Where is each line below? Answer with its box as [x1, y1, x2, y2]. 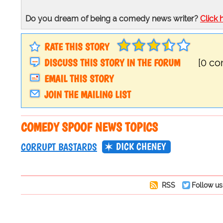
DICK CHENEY [116, 140, 166, 153]
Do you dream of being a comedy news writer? [25, 14, 200, 24]
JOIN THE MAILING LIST [44, 89, 131, 101]
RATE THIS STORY [44, 41, 109, 53]
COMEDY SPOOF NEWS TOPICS [21, 119, 158, 135]
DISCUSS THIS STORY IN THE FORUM [44, 57, 180, 69]
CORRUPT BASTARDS [21, 141, 97, 153]
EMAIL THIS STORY [44, 73, 113, 85]
